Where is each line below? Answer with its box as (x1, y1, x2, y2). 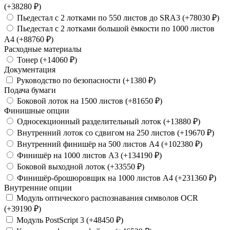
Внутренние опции (4, 183, 72, 192)
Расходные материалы (4, 44, 82, 53)
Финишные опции (4, 106, 69, 115)
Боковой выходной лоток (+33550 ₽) (15, 162, 144, 171)
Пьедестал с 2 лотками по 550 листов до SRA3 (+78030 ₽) (15, 13, 219, 22)
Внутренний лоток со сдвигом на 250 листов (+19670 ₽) (15, 128, 214, 137)
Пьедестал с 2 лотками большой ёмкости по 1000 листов (15, 24, 215, 33)
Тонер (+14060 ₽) (15, 55, 77, 64)
